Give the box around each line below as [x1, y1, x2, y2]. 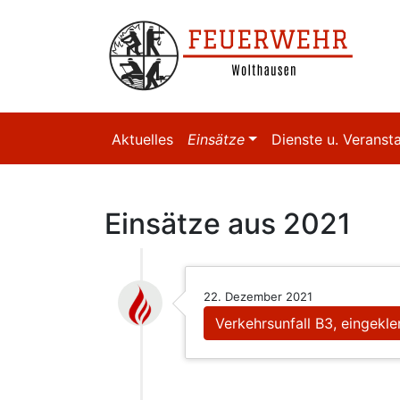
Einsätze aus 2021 [104, 206, 351, 241]
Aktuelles [112, 130, 173, 148]
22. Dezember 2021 [204, 289, 312, 304]
